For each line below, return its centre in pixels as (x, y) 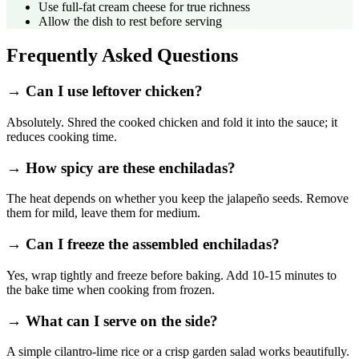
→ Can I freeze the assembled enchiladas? (143, 244)
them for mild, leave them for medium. (103, 213)
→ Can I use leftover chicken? (105, 91)
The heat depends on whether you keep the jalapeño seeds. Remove (177, 199)
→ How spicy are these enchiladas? (121, 167)
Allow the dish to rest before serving (130, 22)
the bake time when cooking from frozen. (111, 289)
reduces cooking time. (62, 136)
